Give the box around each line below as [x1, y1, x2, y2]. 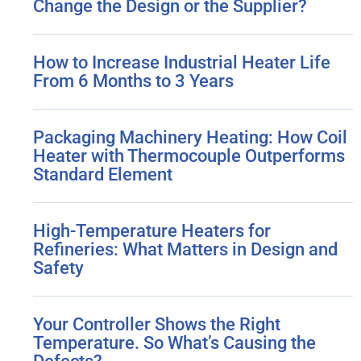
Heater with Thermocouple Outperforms [33, 146, 346, 166]
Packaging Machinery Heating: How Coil [33, 127, 348, 147]
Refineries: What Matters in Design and [33, 239, 338, 259]
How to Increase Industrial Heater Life [33, 52, 331, 73]
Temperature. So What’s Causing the [33, 333, 317, 353]
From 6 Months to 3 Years [33, 71, 234, 91]
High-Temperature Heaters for [33, 221, 272, 241]
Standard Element [33, 164, 173, 185]
